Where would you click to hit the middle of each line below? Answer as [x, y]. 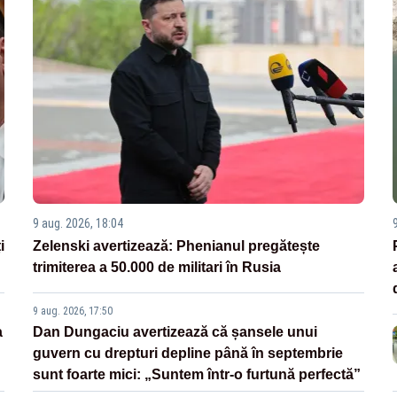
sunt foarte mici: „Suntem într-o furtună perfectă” [197, 375]
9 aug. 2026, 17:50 [73, 311]
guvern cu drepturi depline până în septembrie [188, 354]
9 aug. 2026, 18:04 [78, 224]
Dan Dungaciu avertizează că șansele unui [175, 332]
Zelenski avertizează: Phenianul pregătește [177, 246]
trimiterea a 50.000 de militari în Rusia [157, 268]
